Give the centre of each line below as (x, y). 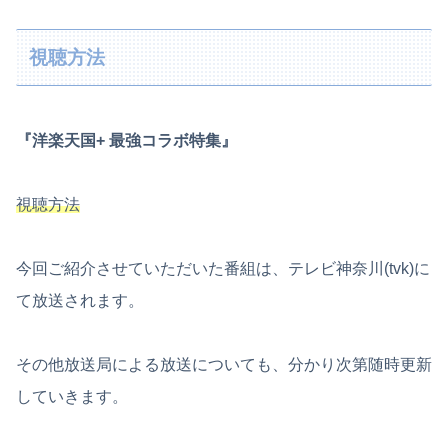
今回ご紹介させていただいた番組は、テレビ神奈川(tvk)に (223, 268)
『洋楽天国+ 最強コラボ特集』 (126, 140)
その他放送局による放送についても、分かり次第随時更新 (224, 364)
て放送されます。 (80, 300)
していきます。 (72, 396)
